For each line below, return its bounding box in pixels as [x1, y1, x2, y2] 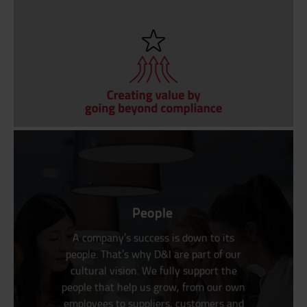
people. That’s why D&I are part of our [65, 246, 241, 262]
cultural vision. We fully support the [70, 262, 237, 278]
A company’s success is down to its [72, 230, 234, 245]
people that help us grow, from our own [61, 279, 245, 295]
